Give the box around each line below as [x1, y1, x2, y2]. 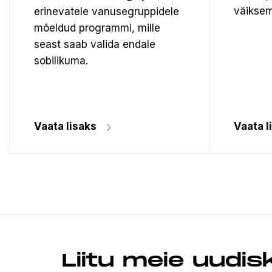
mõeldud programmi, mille [34, 21, 160, 34]
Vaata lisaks [34, 120, 97, 132]
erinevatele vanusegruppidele [34, 5, 179, 18]
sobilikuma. [34, 54, 88, 67]
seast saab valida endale [34, 38, 155, 50]
